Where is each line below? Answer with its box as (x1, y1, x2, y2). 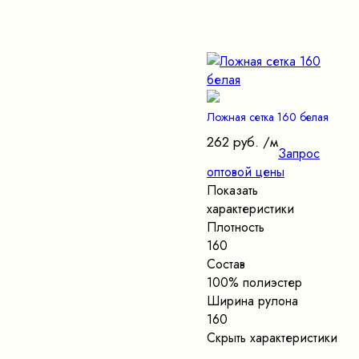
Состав (207, 255, 245, 274)
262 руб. (207, 132, 259, 152)
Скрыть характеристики (207, 329, 337, 348)
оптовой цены (207, 163, 284, 182)
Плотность (207, 218, 264, 237)
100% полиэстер (207, 273, 302, 292)
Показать (207, 181, 258, 200)
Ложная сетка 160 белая (207, 109, 329, 126)
